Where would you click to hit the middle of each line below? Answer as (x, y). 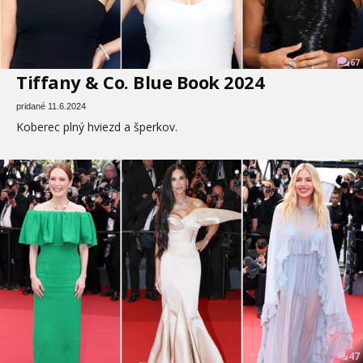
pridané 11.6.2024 (51, 107)
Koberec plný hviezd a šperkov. (97, 127)
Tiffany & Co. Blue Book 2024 (140, 82)
